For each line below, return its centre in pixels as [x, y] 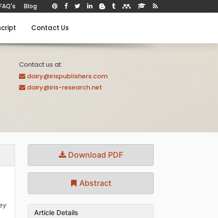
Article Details [56, 212]
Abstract [95, 183]
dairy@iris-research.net [64, 87]
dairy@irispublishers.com [67, 76]
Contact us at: [41, 64]
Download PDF [94, 154]
